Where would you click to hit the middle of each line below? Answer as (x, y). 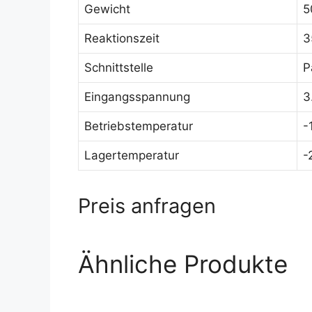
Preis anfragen (147, 206)
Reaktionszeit (122, 38)
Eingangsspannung (137, 97)
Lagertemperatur (132, 155)
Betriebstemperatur (139, 126)
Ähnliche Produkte (183, 264)
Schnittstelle (119, 68)
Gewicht (107, 9)
